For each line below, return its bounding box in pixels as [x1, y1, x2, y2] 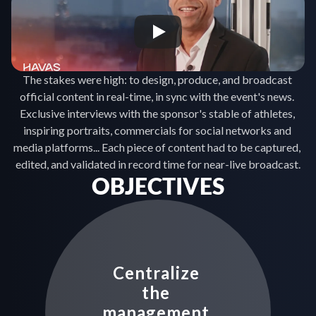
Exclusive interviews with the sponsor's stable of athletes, [19, 107, 295, 120]
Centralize [112, 262, 200, 283]
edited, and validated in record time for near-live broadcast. [16, 157, 300, 171]
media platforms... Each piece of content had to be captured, [13, 140, 300, 154]
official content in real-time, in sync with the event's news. [20, 90, 294, 103]
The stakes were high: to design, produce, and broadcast [22, 73, 292, 86]
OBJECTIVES [92, 172, 224, 200]
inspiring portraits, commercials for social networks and [23, 123, 291, 137]
